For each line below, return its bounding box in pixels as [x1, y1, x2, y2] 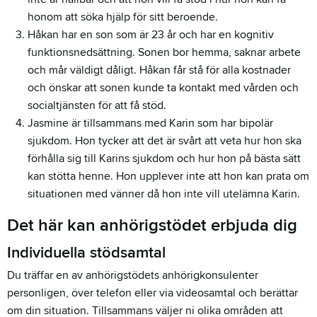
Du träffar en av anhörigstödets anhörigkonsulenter [7, 267, 258, 282]
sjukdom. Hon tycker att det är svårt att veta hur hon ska [27, 133, 301, 148]
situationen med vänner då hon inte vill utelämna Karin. [27, 186, 300, 201]
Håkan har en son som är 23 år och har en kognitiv [27, 27, 274, 42]
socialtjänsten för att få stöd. [27, 98, 166, 113]
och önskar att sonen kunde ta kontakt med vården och [27, 80, 299, 95]
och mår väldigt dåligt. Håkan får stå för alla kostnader [27, 62, 291, 77]
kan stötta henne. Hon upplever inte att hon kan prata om [27, 168, 309, 183]
